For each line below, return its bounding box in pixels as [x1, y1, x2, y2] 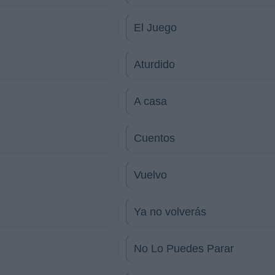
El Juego [134, 21, 177, 34]
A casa [134, 95, 167, 107]
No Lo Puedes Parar [134, 242, 234, 255]
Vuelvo [134, 169, 167, 181]
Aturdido [134, 58, 175, 71]
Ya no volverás [134, 206, 206, 218]
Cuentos [134, 132, 175, 144]
